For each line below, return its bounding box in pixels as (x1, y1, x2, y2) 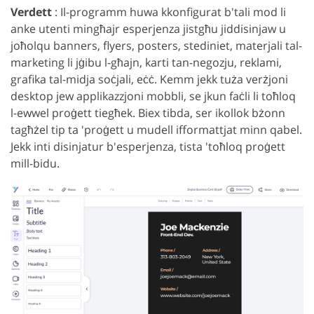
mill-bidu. (11, 155, 60, 171)
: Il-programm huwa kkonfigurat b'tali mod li (52, 4, 286, 20)
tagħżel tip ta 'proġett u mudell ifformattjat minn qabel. (11, 121, 302, 137)
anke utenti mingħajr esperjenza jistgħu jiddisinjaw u (11, 20, 286, 36)
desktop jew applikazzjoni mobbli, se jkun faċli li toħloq (11, 88, 296, 104)
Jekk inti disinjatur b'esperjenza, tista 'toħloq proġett (11, 138, 285, 154)
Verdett (11, 4, 52, 20)
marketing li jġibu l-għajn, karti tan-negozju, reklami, (11, 54, 282, 70)
